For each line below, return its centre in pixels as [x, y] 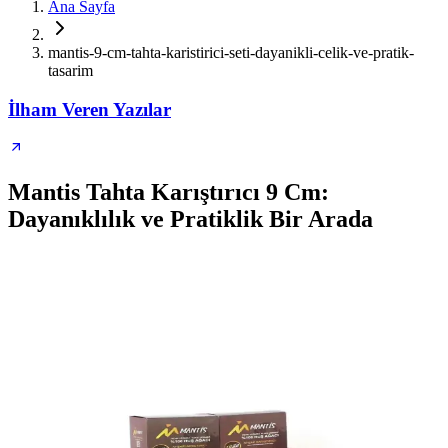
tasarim [70, 70]
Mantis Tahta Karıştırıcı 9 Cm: [168, 192]
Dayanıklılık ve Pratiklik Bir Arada [190, 219]
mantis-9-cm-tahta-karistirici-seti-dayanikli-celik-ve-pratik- [231, 52]
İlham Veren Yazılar [89, 109]
